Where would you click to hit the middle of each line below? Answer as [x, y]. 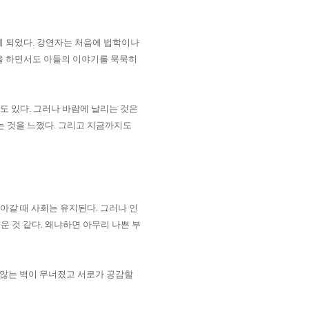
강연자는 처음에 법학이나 [88, 42]
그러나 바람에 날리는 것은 [86, 109]
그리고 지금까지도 [95, 125]
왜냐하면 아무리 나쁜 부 [93, 225]
